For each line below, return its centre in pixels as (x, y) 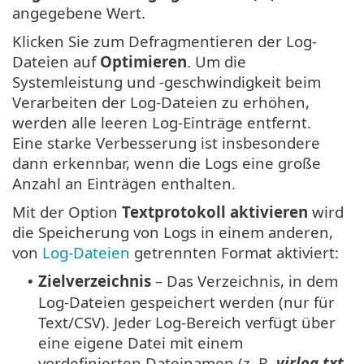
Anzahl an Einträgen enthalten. (124, 184)
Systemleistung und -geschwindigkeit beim (167, 82)
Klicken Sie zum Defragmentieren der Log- (165, 41)
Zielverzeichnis (95, 281)
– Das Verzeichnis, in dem (245, 281)
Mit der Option (67, 212)
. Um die (217, 62)
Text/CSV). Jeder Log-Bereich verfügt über (187, 323)
